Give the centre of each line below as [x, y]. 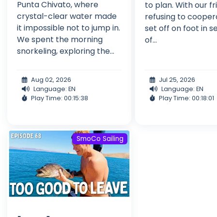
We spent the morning [60, 39]
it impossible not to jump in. [69, 28]
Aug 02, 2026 [51, 79]
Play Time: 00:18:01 [187, 98]
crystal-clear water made [67, 16]
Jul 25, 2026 [177, 79]
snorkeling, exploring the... [66, 51]
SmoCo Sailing [100, 139]
